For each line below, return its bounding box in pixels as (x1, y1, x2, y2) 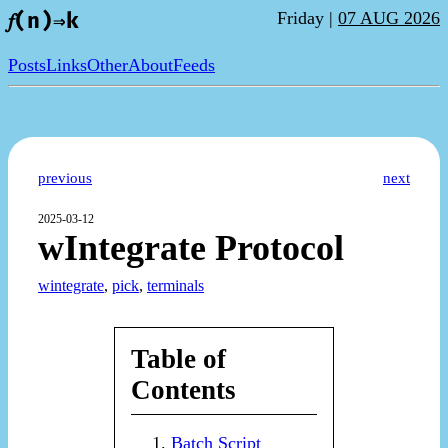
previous (38, 170, 92, 187)
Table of (131, 344, 226, 375)
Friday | (277, 8, 338, 28)
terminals (147, 277, 204, 295)
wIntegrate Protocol (38, 228, 344, 269)
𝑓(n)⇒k (8, 9, 79, 34)
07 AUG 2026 (338, 8, 440, 28)
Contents (131, 375, 236, 406)
